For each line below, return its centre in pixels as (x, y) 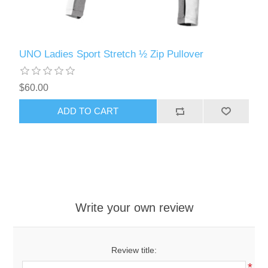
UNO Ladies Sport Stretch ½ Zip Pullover (112, 54)
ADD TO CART (88, 111)
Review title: (134, 250)
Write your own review (134, 207)
